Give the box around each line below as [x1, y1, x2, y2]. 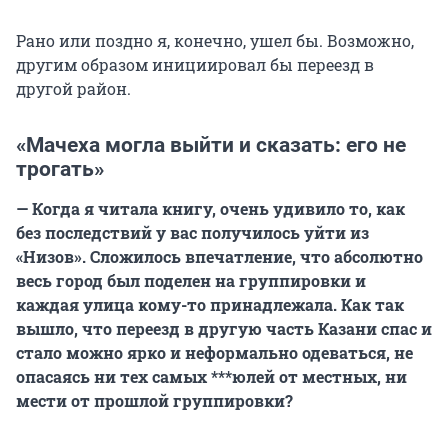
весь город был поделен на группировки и [16, 269, 366, 291]
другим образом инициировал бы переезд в [16, 53, 374, 75]
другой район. [16, 77, 131, 99]
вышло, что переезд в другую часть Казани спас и [16, 317, 432, 339]
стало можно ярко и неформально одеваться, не [16, 341, 413, 363]
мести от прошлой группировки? [16, 389, 293, 411]
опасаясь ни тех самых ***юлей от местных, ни [16, 365, 407, 387]
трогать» [16, 156, 104, 181]
